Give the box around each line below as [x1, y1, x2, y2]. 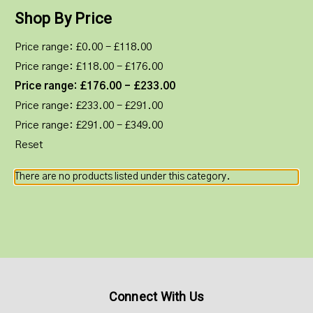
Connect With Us [108, 289, 205, 304]
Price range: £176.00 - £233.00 [15, 80, 175, 92]
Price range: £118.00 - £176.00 [15, 61, 163, 72]
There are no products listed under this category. [15, 171, 230, 182]
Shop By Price [15, 9, 112, 27]
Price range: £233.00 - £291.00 [15, 100, 163, 111]
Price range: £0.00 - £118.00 [15, 41, 152, 52]
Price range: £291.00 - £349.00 [15, 119, 163, 131]
